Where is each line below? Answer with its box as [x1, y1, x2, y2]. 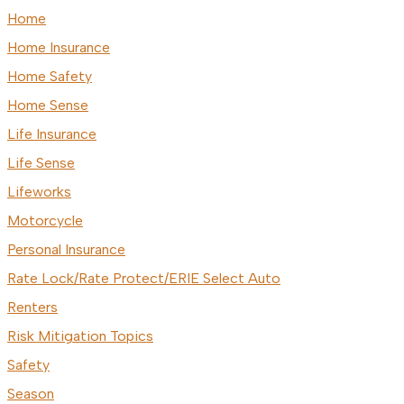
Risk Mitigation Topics [7, 327, 153, 345]
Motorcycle [7, 212, 83, 230]
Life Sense [7, 154, 75, 172]
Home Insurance [7, 39, 110, 57]
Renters [7, 298, 58, 317]
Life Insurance [7, 125, 96, 143]
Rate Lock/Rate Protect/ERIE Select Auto [7, 270, 280, 288]
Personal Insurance [7, 241, 125, 259]
